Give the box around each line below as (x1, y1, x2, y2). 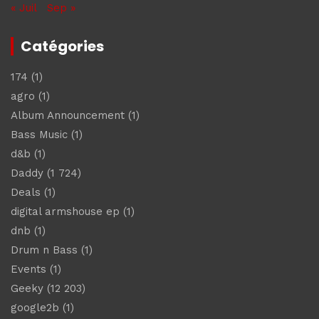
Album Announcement (11, 108, 125, 122)
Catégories (21, 36, 104, 56)
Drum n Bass (11, 243, 78, 256)
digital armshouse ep (11, 204, 120, 218)
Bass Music (11, 127, 68, 141)
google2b (11, 300, 59, 314)
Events (11, 262, 46, 276)
